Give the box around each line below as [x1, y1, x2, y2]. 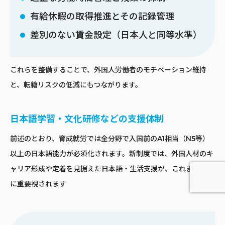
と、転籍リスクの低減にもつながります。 [10, 80, 142, 90]
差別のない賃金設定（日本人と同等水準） [30, 30, 202, 41]
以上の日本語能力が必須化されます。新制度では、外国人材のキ [10, 149, 213, 159]
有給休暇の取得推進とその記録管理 [30, 11, 174, 23]
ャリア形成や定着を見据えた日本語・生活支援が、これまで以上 [10, 164, 214, 174]
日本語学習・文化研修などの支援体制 [10, 114, 164, 125]
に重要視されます [10, 179, 66, 189]
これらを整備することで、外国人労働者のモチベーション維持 [10, 65, 206, 75]
